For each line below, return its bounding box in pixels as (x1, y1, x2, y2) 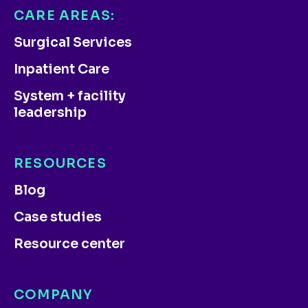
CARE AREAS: (14, 8, 115, 25)
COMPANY (14, 287, 93, 304)
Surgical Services (14, 34, 132, 52)
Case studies (14, 209, 102, 226)
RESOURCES (14, 155, 107, 173)
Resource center (14, 236, 125, 253)
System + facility (14, 88, 126, 105)
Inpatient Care (14, 61, 109, 78)
